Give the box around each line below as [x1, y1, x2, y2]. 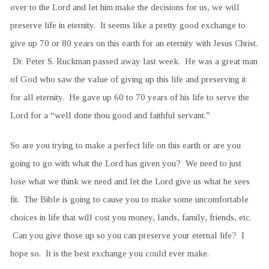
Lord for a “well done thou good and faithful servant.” [10, 109, 210, 120]
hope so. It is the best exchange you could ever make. [10, 247, 209, 258]
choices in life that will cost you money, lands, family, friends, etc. [10, 211, 252, 222]
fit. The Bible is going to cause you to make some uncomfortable [10, 193, 249, 204]
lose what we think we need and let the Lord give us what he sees [10, 175, 250, 186]
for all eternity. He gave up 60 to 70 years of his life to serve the [10, 91, 249, 102]
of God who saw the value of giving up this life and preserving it [10, 73, 246, 84]
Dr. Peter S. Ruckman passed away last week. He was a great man [10, 55, 258, 66]
